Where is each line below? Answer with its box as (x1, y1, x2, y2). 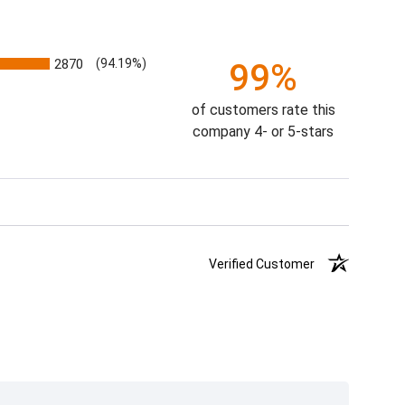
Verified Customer (209, 257, 326, 272)
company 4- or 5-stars (193, 123, 334, 141)
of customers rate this (191, 101, 335, 119)
